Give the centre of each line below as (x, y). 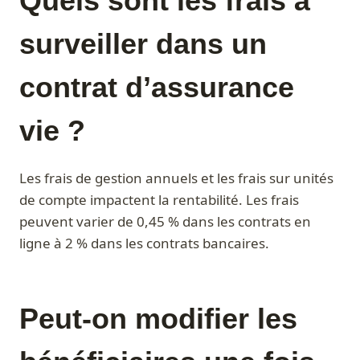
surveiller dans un (143, 44)
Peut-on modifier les (158, 319)
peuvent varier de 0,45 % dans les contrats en (165, 222)
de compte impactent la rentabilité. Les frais (159, 200)
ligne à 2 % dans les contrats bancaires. (144, 243)
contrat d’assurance (157, 88)
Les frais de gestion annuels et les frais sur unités (176, 178)
